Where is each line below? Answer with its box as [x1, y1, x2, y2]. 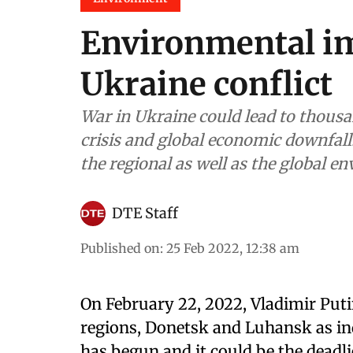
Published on [80, 240, 160, 257]
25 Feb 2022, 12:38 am [166, 240, 299, 257]
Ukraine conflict [80, 65, 333, 105]
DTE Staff [112, 204, 178, 223]
